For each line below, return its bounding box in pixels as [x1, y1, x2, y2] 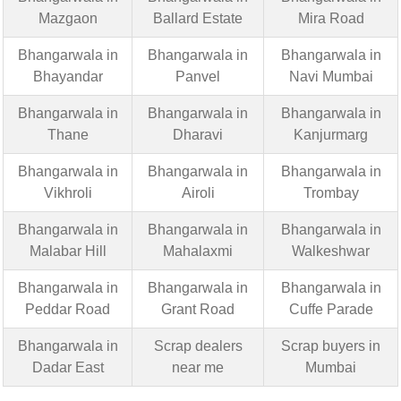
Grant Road [161, 301, 235, 317]
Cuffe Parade [288, 301, 373, 317]
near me [172, 359, 224, 375]
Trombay [303, 184, 359, 200]
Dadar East [31, 359, 104, 375]
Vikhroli [43, 184, 92, 200]
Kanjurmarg [294, 126, 368, 142]
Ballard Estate [153, 10, 243, 26]
